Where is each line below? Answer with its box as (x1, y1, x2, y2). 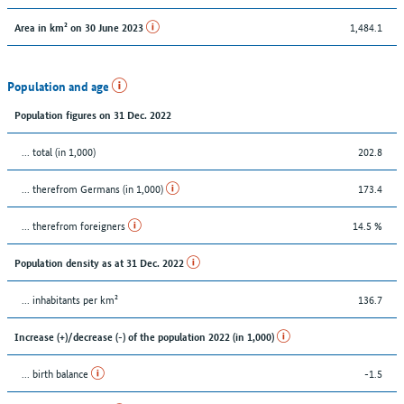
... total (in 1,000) (22, 142, 96, 160)
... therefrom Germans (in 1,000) (22, 179, 166, 197)
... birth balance (22, 363, 91, 381)
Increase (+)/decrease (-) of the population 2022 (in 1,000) (14, 327, 277, 344)
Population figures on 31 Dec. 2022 (14, 106, 171, 122)
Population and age (7, 76, 112, 95)
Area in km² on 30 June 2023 (14, 18, 146, 34)
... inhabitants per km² (22, 289, 118, 308)
